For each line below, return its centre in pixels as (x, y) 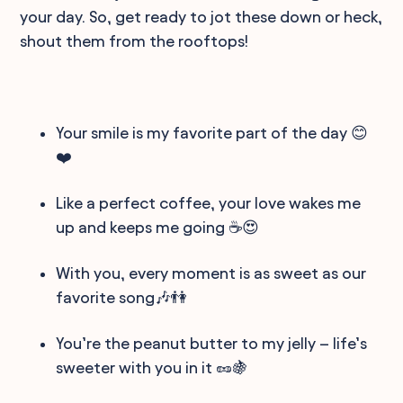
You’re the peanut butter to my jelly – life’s (212, 343)
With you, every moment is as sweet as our (211, 273)
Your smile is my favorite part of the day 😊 (212, 132)
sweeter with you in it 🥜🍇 (152, 367)
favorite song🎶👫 (122, 297)
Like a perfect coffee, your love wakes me (209, 202)
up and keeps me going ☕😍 (158, 227)
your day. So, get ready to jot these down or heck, (201, 16)
